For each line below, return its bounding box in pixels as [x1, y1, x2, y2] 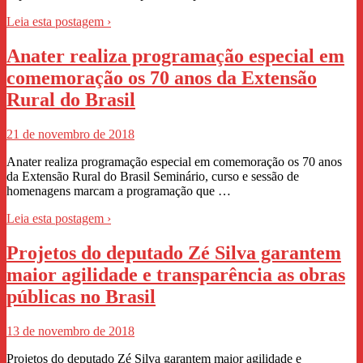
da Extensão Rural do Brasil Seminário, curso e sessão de [6, 169, 299, 184]
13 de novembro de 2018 [6, 324, 135, 338]
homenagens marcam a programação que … [6, 184, 231, 199]
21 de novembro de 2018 [6, 127, 135, 142]
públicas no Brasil [6, 286, 156, 308]
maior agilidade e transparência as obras [6, 264, 345, 286]
